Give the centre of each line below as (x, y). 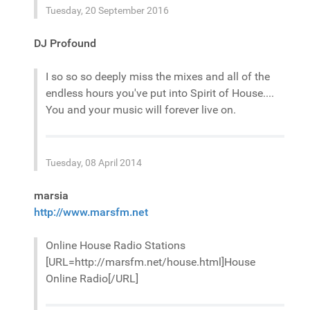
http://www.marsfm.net (91, 212)
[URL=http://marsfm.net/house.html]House (151, 262)
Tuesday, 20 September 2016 (107, 10)
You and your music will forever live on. (141, 110)
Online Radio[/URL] (92, 279)
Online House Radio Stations (116, 245)
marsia (51, 195)
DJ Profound (65, 43)
